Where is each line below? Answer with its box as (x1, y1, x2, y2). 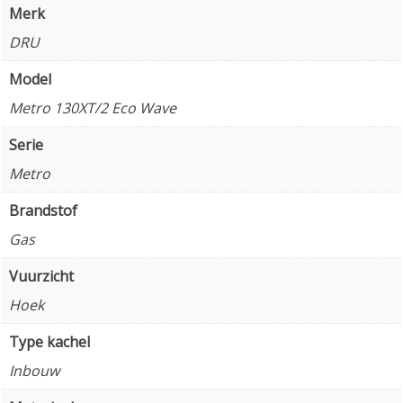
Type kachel (9, 331, 90, 352)
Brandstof (9, 200, 77, 220)
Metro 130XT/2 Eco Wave (9, 97, 176, 118)
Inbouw (9, 360, 59, 381)
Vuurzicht (9, 265, 74, 286)
